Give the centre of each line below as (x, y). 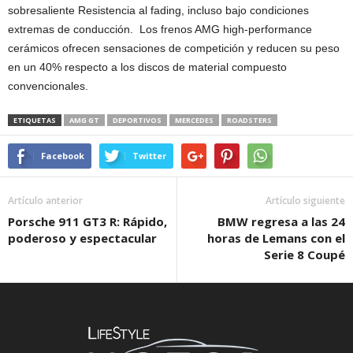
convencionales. (48, 86)
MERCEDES (194, 121)
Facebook (63, 156)
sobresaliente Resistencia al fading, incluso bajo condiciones (158, 11)
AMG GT (84, 121)
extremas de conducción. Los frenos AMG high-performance (160, 30)
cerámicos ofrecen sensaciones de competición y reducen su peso (174, 48)
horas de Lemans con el (276, 238)
